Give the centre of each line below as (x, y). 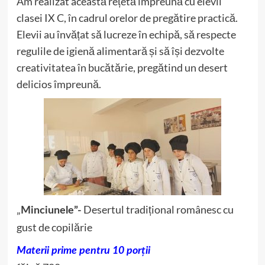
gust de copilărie (54, 227)
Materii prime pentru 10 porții (83, 251)
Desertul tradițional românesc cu (157, 209)
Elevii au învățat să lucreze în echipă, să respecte (126, 34)
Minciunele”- (51, 211)
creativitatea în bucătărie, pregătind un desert (122, 67)
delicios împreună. (59, 84)
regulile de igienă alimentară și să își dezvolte (120, 51)
